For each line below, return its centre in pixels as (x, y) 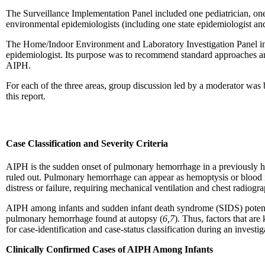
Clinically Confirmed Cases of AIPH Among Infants (109, 249)
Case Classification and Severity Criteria (87, 143)
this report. (26, 96)
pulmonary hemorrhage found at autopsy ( (84, 218)
